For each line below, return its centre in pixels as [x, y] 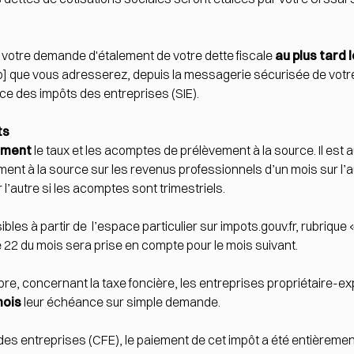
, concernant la [59, 283]
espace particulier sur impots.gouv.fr [196, 226]
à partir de [59, 226]
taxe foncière [138, 283]
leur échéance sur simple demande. [122, 302]
